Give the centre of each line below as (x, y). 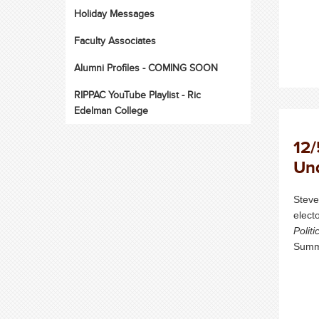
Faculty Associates (115, 41)
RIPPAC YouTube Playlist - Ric (137, 95)
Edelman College (111, 110)
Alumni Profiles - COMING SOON (146, 68)
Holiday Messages (114, 14)
